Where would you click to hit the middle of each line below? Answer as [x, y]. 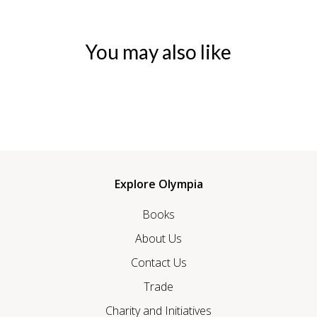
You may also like [158, 52]
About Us [158, 239]
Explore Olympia [158, 184]
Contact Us [158, 263]
